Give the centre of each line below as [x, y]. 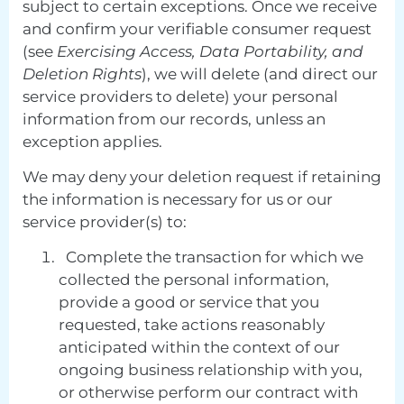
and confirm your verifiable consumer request [197, 28]
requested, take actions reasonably [192, 325]
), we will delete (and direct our [260, 73]
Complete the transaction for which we [211, 257]
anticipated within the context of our [199, 348]
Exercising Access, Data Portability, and [210, 51]
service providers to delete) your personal [180, 96]
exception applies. [92, 141]
